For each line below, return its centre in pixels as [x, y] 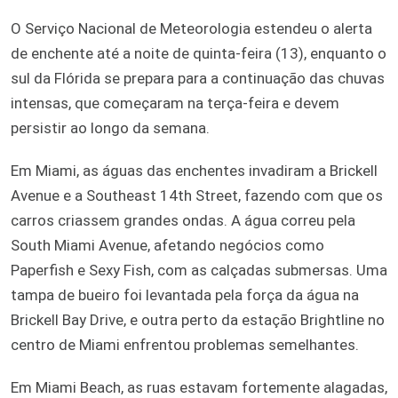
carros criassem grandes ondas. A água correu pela [183, 220]
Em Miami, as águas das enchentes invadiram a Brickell [194, 170]
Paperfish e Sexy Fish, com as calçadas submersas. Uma [199, 270]
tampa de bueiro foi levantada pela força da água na [185, 295]
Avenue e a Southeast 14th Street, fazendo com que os [197, 195]
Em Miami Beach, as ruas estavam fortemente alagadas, [199, 387]
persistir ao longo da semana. [110, 127]
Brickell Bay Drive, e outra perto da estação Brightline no [198, 319]
